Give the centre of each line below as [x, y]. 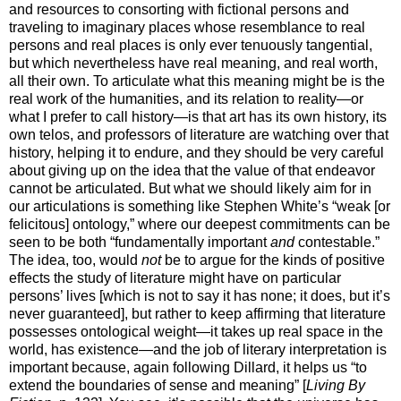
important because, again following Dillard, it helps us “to [188, 367]
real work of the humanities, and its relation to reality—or [186, 98]
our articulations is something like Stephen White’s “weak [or [200, 206]
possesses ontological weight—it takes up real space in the [196, 331]
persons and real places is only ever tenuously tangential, [191, 45]
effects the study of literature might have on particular [175, 277]
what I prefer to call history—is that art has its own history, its [198, 116]
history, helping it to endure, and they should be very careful [196, 152]
